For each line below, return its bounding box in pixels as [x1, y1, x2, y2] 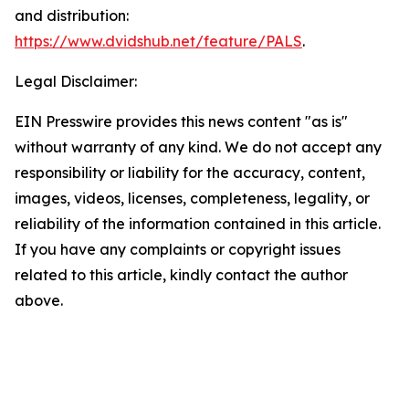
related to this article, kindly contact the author [15, 266, 348, 284]
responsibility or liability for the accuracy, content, [15, 163, 365, 182]
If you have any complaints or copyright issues [15, 240, 341, 258]
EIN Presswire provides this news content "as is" [15, 112, 348, 131]
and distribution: [15, 6, 129, 25]
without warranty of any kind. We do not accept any [15, 138, 382, 156]
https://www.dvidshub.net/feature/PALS [15, 32, 302, 50]
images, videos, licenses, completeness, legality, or [15, 189, 370, 207]
